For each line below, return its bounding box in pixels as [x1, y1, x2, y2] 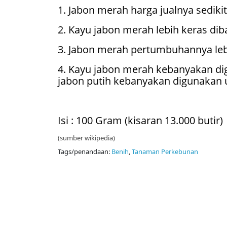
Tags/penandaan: [58, 147, 111, 157]
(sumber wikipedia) [58, 133, 115, 143]
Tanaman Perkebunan [132, 147, 198, 157]
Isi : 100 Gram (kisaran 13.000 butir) [58, 113, 223, 128]
